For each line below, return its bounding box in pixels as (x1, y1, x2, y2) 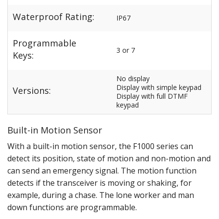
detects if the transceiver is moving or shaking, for (7, 177, 192, 188)
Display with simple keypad (116, 82, 201, 92)
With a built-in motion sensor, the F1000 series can (7, 140, 193, 152)
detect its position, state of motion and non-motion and (7, 153, 211, 164)
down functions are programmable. (7, 201, 137, 213)
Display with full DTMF (116, 91, 188, 101)
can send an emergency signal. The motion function (7, 165, 197, 176)
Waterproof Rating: (13, 11, 94, 23)
